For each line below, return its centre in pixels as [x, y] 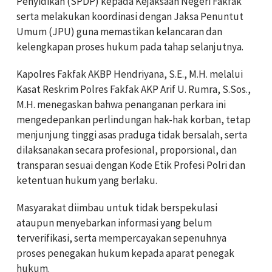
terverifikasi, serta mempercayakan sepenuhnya [121, 238]
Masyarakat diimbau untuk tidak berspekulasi [117, 207]
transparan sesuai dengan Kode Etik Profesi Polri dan [131, 165]
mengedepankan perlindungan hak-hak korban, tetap [134, 119]
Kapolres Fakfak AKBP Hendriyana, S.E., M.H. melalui [130, 74]
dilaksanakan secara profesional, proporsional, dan [127, 150]
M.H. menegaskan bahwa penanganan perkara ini [121, 104]
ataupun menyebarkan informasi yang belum [114, 223]
